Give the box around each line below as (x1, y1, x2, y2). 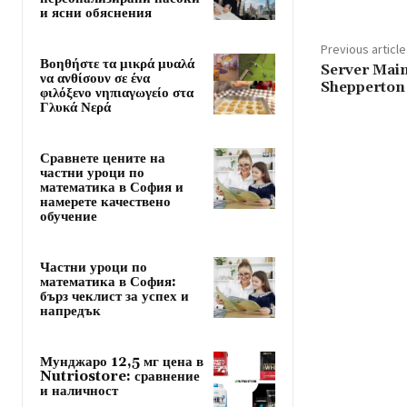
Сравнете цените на (40, 149, 165, 167)
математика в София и (40, 178, 184, 196)
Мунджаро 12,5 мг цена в (40, 352, 203, 371)
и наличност (40, 382, 118, 400)
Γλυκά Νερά (40, 98, 111, 116)
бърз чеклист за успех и (40, 287, 189, 305)
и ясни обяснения (40, 4, 152, 22)
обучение (40, 207, 97, 225)
